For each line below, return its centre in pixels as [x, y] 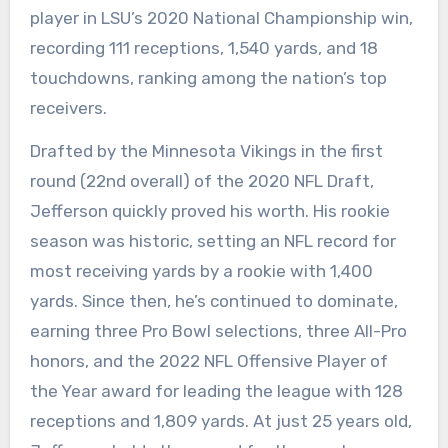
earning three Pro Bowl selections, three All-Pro [218, 331]
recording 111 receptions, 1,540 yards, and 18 [203, 48]
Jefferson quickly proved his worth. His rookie [209, 211]
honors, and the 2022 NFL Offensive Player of [208, 361]
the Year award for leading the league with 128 [216, 391]
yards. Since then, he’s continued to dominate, [213, 301]
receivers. [68, 108]
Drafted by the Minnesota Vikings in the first [206, 151]
